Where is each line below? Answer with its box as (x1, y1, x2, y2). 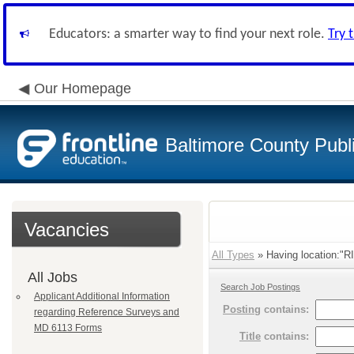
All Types (212, 249, 254, 261)
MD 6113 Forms (34, 322, 102, 333)
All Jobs (28, 269, 77, 285)
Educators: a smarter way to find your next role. (49, 27, 328, 42)
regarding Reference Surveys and (34, 307, 179, 318)
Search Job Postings (220, 282, 300, 292)
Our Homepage (34, 81, 131, 96)
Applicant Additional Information (34, 291, 170, 302)
